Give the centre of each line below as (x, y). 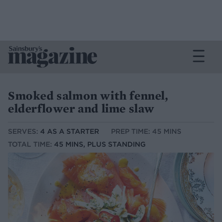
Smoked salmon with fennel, (88, 95)
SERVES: (24, 132)
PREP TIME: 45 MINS (146, 132)
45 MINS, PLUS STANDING (100, 144)
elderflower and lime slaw (82, 108)
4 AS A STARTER (70, 132)
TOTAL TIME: (31, 144)
